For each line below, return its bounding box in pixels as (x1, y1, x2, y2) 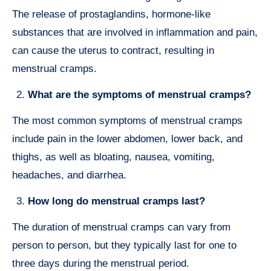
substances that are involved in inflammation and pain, (12, 27, 258, 39)
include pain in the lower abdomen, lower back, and (12, 133, 243, 145)
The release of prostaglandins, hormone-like (12, 8, 211, 21)
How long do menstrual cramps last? (28, 195, 205, 207)
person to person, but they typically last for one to (12, 240, 237, 252)
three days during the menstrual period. (12, 258, 189, 270)
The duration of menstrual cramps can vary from (12, 221, 230, 233)
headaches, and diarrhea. (12, 169, 126, 181)
